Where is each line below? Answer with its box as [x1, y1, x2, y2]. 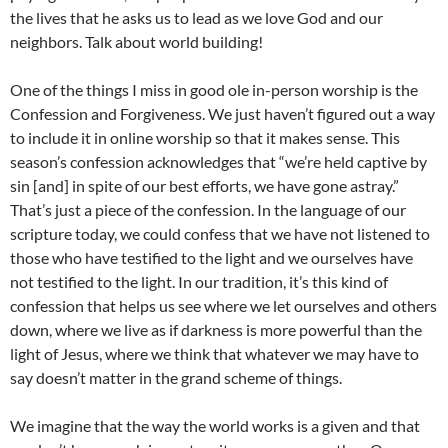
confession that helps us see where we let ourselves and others [10, 296, 437, 316]
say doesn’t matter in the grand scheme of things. [10, 368, 342, 388]
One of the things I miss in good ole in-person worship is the [10, 80, 418, 100]
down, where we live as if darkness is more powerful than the [10, 320, 422, 340]
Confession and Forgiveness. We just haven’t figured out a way [10, 104, 435, 124]
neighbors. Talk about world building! [10, 32, 263, 52]
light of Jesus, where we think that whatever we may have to [10, 344, 419, 364]
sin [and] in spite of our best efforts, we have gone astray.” [10, 176, 399, 196]
